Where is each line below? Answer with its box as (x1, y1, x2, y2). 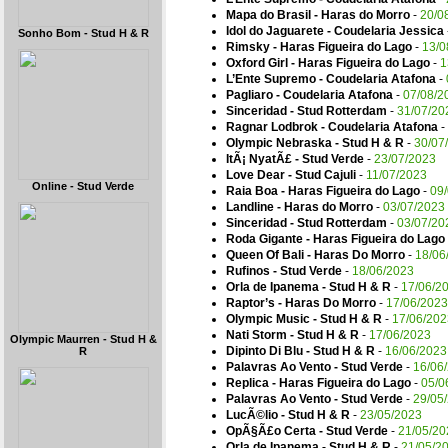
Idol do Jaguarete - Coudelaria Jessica (226, 24, 444, 38)
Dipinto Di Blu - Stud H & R (226, 344, 375, 358)
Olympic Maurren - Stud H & (9, 333, 157, 345)
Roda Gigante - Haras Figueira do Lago (226, 232, 445, 246)
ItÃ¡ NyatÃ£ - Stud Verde (226, 152, 364, 166)
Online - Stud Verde (32, 180, 134, 192)
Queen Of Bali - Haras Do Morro (226, 248, 405, 262)
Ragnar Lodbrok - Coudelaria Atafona (226, 120, 438, 134)
